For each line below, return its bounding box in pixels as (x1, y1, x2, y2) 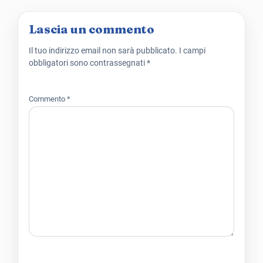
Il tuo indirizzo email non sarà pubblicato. (29, 45, 177, 55)
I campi (179, 45, 205, 55)
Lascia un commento (29, 21, 154, 36)
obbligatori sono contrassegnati (29, 58, 147, 68)
